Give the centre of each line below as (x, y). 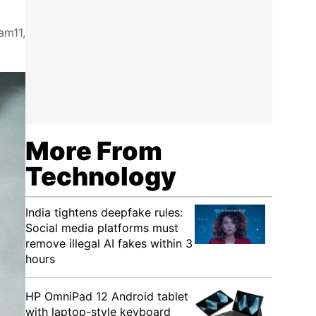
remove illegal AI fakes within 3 (109, 243)
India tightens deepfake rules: (104, 212)
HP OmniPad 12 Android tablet (107, 296)
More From (94, 151)
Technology (101, 176)
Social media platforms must (102, 228)
